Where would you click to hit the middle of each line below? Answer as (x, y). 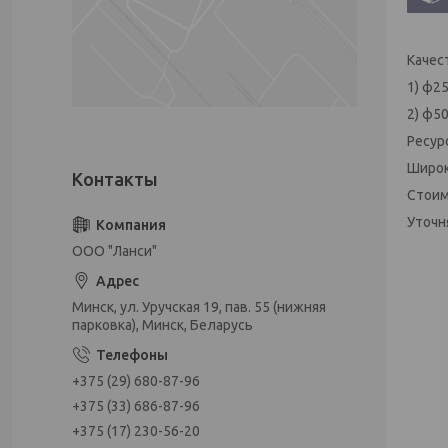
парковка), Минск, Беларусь (162, 325)
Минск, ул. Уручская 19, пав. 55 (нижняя (199, 307)
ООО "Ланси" (114, 251)
